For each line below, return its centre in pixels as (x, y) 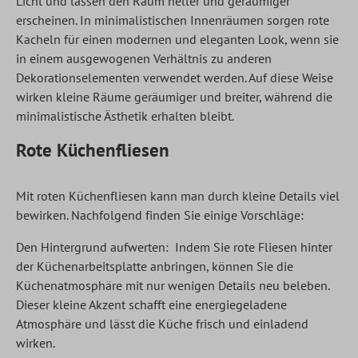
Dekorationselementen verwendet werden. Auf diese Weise (175, 77)
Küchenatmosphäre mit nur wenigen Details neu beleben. (173, 285)
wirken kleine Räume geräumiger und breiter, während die (174, 96)
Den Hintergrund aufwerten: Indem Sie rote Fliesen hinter (174, 247)
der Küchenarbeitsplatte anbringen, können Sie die (155, 266)
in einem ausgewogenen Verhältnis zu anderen (144, 58)
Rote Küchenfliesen (93, 149)
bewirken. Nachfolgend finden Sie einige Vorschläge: (160, 215)
